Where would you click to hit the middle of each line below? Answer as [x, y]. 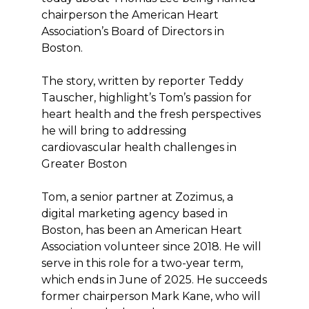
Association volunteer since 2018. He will [151, 247]
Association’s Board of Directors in [133, 31]
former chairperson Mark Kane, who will [151, 296]
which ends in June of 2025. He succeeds [154, 280]
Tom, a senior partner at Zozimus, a [137, 197]
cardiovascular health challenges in [139, 147]
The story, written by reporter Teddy [142, 81]
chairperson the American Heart [130, 15]
